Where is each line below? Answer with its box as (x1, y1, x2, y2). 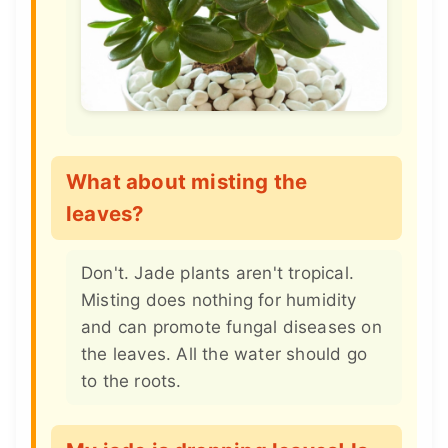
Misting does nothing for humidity (81, 289, 357, 310)
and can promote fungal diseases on (81, 316, 382, 337)
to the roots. (81, 370, 182, 391)
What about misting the (66, 168, 308, 194)
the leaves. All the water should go (81, 343, 367, 364)
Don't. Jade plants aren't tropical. (81, 262, 354, 283)
